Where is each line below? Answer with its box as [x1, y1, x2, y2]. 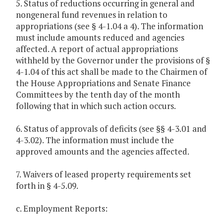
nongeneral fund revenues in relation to [16, 9, 167, 21]
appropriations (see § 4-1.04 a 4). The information [16, 20, 203, 32]
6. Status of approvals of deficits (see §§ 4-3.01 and [16, 123, 207, 135]
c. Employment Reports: [16, 203, 108, 215]
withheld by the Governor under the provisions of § [16, 55, 210, 66]
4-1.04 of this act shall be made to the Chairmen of [16, 66, 207, 78]
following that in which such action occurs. [16, 100, 176, 112]
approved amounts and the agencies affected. [16, 146, 189, 158]
